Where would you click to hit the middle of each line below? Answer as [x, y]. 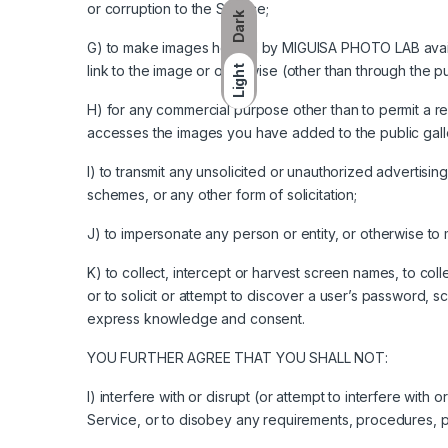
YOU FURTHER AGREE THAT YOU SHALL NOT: [237, 357]
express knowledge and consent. [196, 318]
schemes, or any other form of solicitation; [222, 194]
